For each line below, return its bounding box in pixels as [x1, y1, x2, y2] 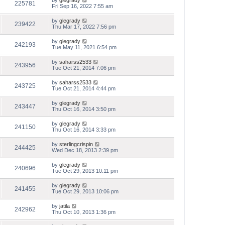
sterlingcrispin [59, 141, 93, 147]
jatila [59, 203, 70, 209]
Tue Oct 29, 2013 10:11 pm [52, 168, 118, 174]
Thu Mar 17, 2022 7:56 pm [52, 24, 116, 30]
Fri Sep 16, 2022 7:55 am [52, 3, 113, 9]
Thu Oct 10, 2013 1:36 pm [52, 209, 116, 215]
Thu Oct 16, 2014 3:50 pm [52, 106, 116, 112]
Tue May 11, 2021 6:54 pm [52, 44, 117, 50]
